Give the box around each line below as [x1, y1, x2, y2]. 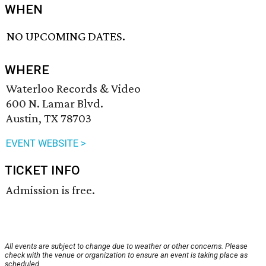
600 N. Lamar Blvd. [6, 96, 103, 111]
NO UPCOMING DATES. [7, 29, 126, 44]
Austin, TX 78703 [6, 111, 91, 126]
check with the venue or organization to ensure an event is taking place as [5, 251, 248, 260]
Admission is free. [6, 183, 95, 198]
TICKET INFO [5, 163, 80, 178]
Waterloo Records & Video [6, 81, 141, 96]
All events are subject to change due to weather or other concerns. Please [5, 242, 248, 251]
